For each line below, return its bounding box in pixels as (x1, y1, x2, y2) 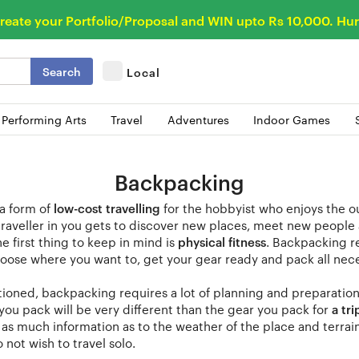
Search (42, 63, 81, 79)
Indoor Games (253, 111, 331, 127)
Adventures (167, 111, 229, 127)
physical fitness (178, 232, 266, 250)
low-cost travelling (50, 199, 163, 216)
